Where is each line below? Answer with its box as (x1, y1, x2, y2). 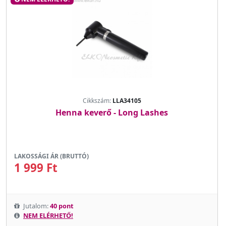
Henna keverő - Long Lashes (55, 106, 168, 118)
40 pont (50, 201, 74, 210)
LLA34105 (112, 96, 141, 105)
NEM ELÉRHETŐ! (23, 210, 73, 220)
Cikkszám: (82, 96, 112, 105)
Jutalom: (22, 201, 50, 210)
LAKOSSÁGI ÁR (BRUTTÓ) (14, 151, 89, 160)
